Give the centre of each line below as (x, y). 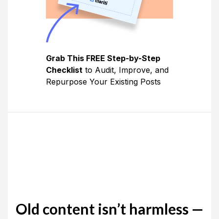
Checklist (64, 70)
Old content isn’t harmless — (109, 208)
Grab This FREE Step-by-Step (103, 58)
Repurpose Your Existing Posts (103, 81)
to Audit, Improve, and (126, 70)
